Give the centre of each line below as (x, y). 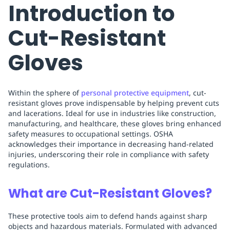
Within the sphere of (45, 93)
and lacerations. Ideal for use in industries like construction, (112, 113)
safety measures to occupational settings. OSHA (91, 134)
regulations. (29, 165)
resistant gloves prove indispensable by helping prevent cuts (114, 103)
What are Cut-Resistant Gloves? (110, 194)
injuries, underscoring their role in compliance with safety (109, 155)
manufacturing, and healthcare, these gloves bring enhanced (115, 124)
